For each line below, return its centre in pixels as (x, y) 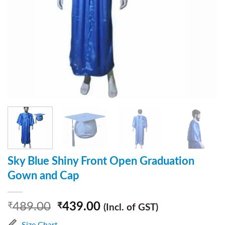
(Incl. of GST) (131, 207)
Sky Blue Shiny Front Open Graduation (101, 161)
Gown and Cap (43, 176)
